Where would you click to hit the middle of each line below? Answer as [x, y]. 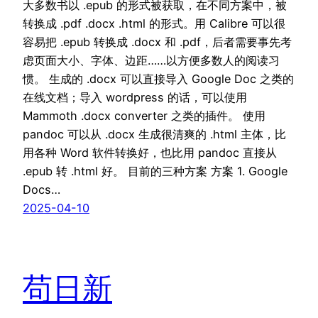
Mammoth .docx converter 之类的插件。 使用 [144, 116]
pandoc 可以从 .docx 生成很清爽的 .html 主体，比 [154, 135]
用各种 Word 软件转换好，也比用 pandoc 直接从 [150, 153]
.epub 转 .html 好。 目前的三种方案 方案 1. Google [155, 171]
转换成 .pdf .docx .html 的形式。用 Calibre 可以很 [154, 24]
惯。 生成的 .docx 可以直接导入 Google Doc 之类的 [158, 79]
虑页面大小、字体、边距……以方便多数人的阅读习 [151, 61]
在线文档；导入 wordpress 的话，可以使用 [135, 98]
